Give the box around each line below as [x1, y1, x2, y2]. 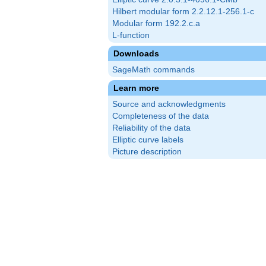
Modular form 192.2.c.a [112, 19, 200, 28]
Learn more [113, 83, 159, 93]
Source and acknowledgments [112, 100, 226, 109]
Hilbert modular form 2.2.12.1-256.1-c [112, 7, 254, 17]
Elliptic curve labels [112, 135, 183, 145]
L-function [112, 31, 150, 40]
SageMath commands [112, 65, 195, 75]
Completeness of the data [112, 112, 209, 121]
